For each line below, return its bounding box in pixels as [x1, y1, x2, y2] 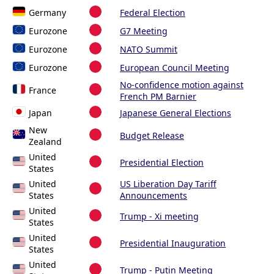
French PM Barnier [120, 91, 196, 103]
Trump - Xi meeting [120, 210, 199, 223]
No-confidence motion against [120, 79, 243, 91]
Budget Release [120, 130, 184, 142]
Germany [29, 7, 66, 19]
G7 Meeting [120, 25, 168, 37]
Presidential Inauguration [120, 237, 226, 250]
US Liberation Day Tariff [120, 178, 217, 190]
